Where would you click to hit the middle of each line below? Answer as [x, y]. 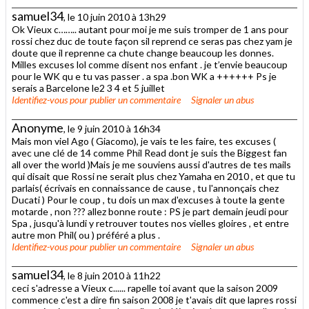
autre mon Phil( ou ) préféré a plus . [86, 235]
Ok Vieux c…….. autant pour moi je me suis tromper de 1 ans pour [150, 29]
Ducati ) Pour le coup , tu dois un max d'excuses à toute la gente [148, 199]
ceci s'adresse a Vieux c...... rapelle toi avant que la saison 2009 [145, 288]
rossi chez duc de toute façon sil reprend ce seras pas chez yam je [152, 41]
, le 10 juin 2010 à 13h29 [115, 17]
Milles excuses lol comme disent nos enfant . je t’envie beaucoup [150, 64]
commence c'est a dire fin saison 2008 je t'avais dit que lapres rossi [154, 299]
